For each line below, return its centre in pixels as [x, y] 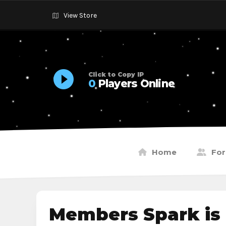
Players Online [135, 83]
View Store [80, 15]
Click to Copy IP [116, 74]
